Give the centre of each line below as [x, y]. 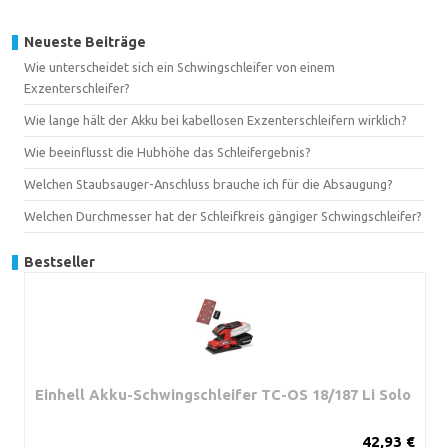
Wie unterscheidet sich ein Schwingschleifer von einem [179, 66]
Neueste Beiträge [85, 41]
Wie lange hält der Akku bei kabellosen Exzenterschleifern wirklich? [215, 119]
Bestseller [59, 261]
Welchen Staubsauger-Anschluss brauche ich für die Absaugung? [208, 183]
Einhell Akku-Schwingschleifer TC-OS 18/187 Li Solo [223, 394]
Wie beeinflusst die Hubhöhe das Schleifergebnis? [167, 151]
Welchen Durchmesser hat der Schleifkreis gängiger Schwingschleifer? [223, 215]
